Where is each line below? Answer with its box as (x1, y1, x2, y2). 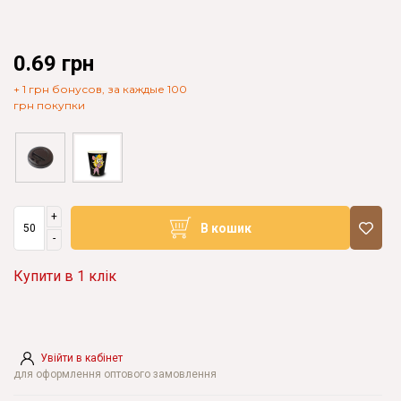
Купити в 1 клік (13, 268, 116, 285)
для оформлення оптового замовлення (13, 368, 217, 380)
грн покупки (13, 98, 85, 112)
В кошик (200, 220, 252, 235)
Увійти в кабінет (40, 352, 123, 364)
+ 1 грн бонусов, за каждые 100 (13, 82, 187, 96)
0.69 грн (13, 51, 94, 76)
